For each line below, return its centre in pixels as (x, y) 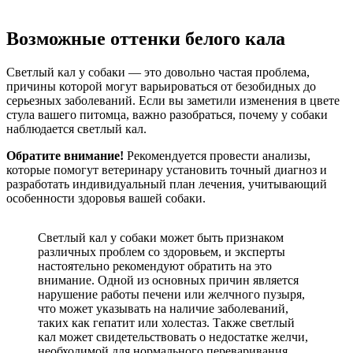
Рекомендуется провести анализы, (217, 155)
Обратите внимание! (65, 155)
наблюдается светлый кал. (76, 128)
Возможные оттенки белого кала (146, 38)
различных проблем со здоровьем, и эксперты (162, 251)
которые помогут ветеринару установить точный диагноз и (167, 169)
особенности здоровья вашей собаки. (106, 198)
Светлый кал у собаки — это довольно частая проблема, (158, 72)
